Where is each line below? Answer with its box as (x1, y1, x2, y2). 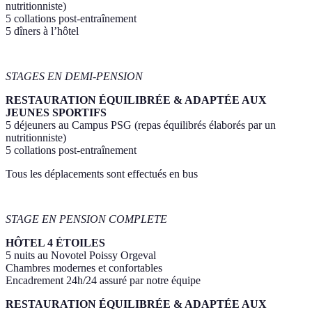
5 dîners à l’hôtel (6, 24, 79, 37)
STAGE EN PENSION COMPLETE (6, 213, 167, 226)
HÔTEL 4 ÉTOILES (6, 237, 105, 249)
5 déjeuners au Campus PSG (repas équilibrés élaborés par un (6, 118, 276, 131)
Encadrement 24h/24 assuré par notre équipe (6, 274, 201, 287)
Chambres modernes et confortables (6, 262, 162, 274)
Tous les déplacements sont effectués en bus (6, 167, 198, 180)
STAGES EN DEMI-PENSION (6, 70, 143, 82)
